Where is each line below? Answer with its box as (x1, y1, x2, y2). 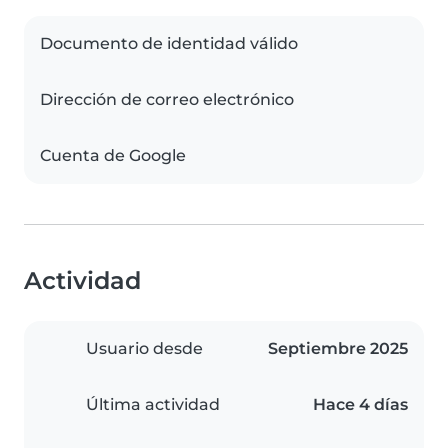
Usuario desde (86, 339, 203, 359)
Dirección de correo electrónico (40, 90, 294, 110)
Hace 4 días (313, 395, 408, 415)
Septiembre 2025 (268, 339, 408, 359)
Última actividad (86, 395, 220, 415)
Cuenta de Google (40, 146, 186, 166)
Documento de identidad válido (40, 34, 298, 54)
